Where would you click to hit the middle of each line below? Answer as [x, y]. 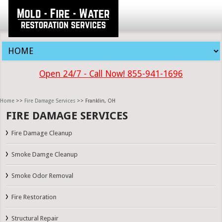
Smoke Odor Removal [43, 176]
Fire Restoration [34, 197]
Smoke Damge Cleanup [45, 155]
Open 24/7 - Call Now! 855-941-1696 [111, 74]
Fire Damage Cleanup [42, 133]
